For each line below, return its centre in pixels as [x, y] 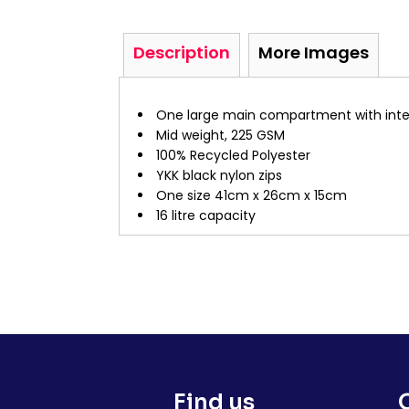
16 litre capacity [206, 215]
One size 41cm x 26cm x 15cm [252, 195]
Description [182, 52]
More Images [314, 52]
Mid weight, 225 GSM [220, 135]
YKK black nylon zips [219, 175]
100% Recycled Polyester [233, 155]
